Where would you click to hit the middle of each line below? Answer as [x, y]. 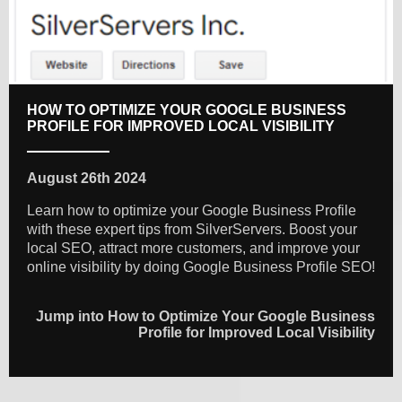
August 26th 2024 [87, 179]
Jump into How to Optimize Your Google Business [205, 317]
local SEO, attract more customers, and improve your [193, 249]
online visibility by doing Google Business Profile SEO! [201, 267]
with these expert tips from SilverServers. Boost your [192, 230]
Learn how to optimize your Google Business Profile [192, 211]
